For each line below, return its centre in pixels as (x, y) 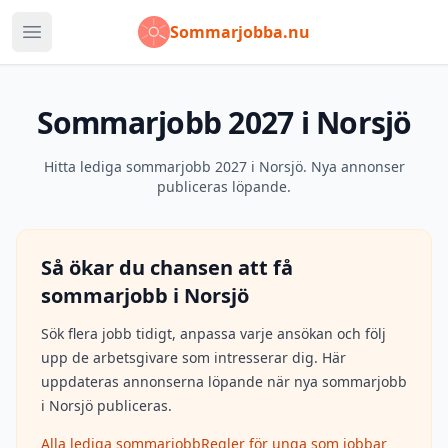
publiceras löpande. (224, 186)
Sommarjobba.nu (240, 32)
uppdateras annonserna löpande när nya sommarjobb (224, 381)
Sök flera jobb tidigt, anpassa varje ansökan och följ (213, 333)
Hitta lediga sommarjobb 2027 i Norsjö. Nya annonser (224, 166)
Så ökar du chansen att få (167, 267)
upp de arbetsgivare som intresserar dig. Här (193, 357)
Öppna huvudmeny (103, 42)
